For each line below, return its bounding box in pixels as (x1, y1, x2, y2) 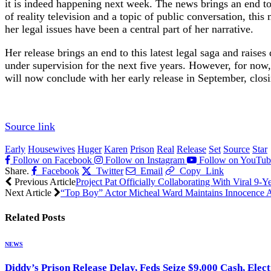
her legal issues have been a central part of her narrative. (5, 23, 253, 36)
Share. (5, 165, 29, 176)
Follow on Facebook (13, 154, 92, 165)
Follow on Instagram (105, 154, 184, 165)
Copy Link (180, 165, 224, 175)
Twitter (96, 165, 123, 175)
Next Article (5, 187, 54, 198)
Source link (5, 120, 55, 133)
